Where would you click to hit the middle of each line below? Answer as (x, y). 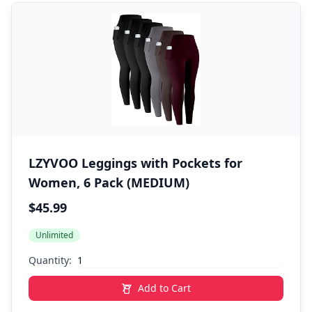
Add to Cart (164, 288)
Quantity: (50, 260)
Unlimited (54, 235)
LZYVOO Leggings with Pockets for (135, 163)
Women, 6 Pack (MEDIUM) (109, 182)
